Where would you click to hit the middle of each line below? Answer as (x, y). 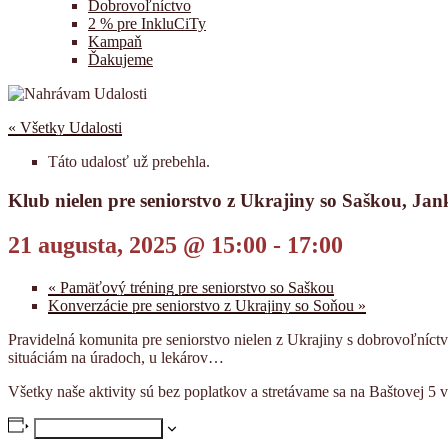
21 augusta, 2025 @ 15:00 (137, 244)
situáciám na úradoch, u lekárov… (118, 357)
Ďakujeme (120, 59)
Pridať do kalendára (98, 428)
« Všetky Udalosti (65, 127)
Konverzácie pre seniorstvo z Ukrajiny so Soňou (203, 305)
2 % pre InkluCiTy (147, 23)
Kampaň (115, 41)
